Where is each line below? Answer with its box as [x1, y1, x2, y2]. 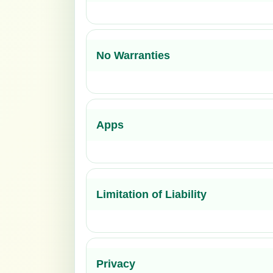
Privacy [96, 257, 135, 270]
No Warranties [96, 49, 170, 62]
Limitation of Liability [96, 188, 207, 200]
